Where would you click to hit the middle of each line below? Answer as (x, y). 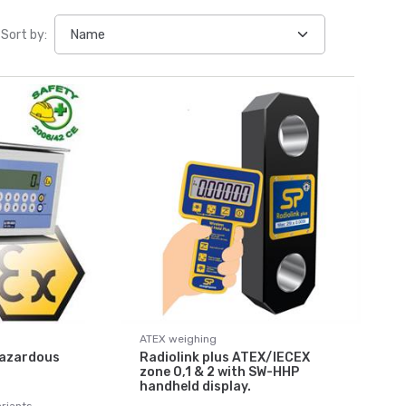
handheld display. (195, 387)
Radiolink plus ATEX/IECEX (224, 358)
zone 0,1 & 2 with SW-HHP (219, 372)
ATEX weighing (178, 339)
